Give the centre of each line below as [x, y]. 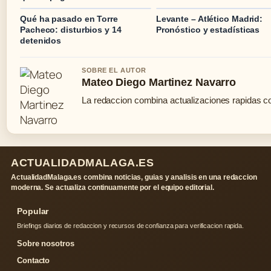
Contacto [34, 261]
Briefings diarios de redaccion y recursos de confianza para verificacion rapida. [130, 226]
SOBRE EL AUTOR [114, 70]
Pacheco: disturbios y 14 [71, 30]
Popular [33, 211]
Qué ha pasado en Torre [69, 19]
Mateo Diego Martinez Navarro [159, 83]
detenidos [41, 41]
